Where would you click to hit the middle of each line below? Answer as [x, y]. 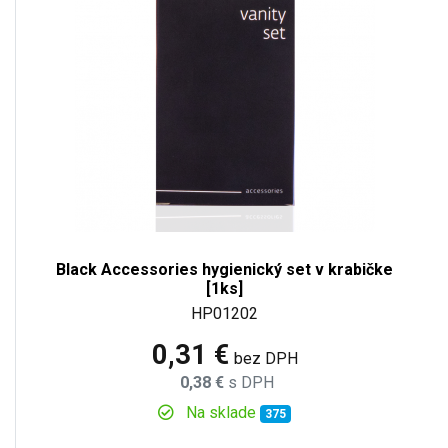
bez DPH [265, 358]
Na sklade [221, 412]
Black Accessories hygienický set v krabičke [224, 269]
